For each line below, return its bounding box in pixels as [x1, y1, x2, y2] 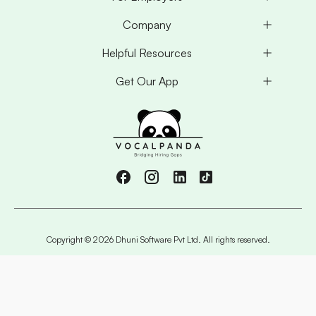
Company [122, 18, 171, 32]
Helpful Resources [102, 46, 192, 61]
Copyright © [46, 234, 93, 245]
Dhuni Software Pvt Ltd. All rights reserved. [113, 234, 270, 245]
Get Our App [115, 74, 178, 89]
